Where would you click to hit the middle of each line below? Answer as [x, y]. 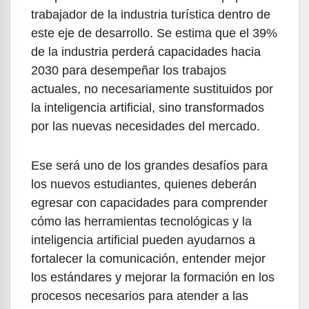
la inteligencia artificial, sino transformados [148, 107]
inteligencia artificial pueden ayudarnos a [143, 240]
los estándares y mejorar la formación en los [153, 277]
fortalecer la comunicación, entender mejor [148, 258]
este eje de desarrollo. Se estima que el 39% [154, 33]
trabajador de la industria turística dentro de [151, 14]
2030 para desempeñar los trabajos [129, 70]
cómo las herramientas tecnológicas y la [141, 221]
